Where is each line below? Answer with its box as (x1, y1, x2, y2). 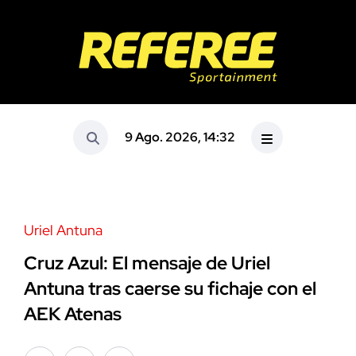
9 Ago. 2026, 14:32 (124, 129, 235, 146)
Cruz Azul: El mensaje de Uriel (24, 251, 270, 276)
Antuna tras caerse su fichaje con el (24, 277, 316, 301)
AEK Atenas (24, 302, 122, 327)
